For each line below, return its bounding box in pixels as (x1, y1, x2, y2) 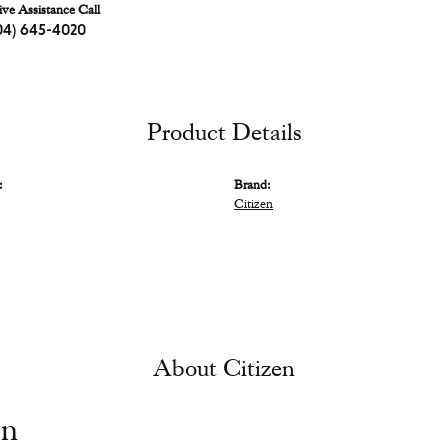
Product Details (146, 118, 302, 148)
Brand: (234, 176, 271, 194)
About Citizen (153, 354, 295, 384)
